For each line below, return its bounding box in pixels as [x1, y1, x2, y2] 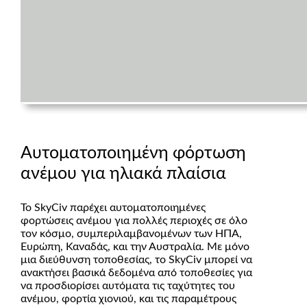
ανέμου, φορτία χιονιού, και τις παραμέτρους [20, 293, 236, 305]
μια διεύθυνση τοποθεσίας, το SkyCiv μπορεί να [20, 254, 252, 266]
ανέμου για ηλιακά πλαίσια [20, 165, 226, 183]
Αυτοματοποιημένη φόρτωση [20, 145, 246, 162]
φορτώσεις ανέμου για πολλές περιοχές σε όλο [20, 215, 247, 227]
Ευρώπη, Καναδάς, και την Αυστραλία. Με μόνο [20, 241, 249, 253]
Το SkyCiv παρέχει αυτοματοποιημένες [20, 202, 206, 214]
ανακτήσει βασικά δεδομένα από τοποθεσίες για [20, 267, 252, 279]
